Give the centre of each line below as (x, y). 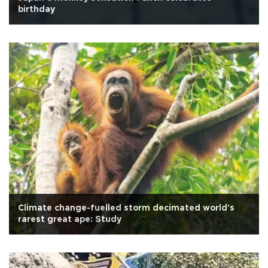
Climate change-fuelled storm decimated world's (126, 208)
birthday (36, 10)
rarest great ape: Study (70, 220)
